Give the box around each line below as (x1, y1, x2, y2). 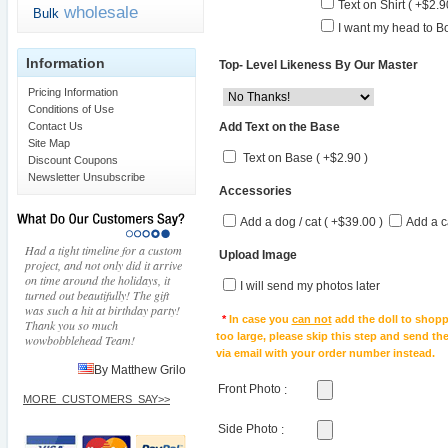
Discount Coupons (27, 154, 118, 167)
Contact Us (27, 120, 83, 133)
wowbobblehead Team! (25, 332, 135, 349)
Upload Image (216, 247, 297, 262)
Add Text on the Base (216, 119, 340, 134)
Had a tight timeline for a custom (25, 242, 182, 259)
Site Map (27, 137, 70, 150)
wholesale (63, 3, 138, 22)
